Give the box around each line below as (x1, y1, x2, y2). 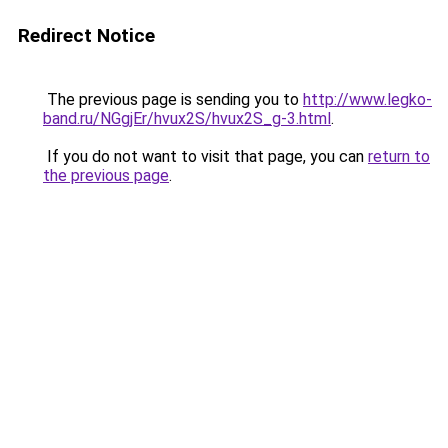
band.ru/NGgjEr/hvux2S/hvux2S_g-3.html (43, 109, 331, 128)
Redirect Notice (18, 24, 155, 47)
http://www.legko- (303, 90, 432, 109)
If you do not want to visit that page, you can (43, 147, 368, 166)
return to (368, 147, 430, 166)
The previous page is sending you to (43, 90, 303, 109)
